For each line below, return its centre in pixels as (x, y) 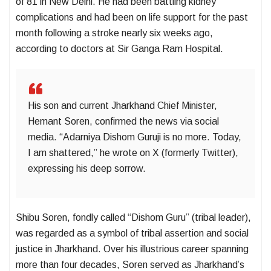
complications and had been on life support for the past (132, 18)
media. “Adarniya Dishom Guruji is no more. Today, (135, 137)
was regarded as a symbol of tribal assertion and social (132, 233)
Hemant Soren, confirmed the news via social (123, 122)
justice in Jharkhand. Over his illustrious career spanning (132, 249)
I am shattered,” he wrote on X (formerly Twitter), (133, 153)
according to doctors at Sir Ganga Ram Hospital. (119, 49)
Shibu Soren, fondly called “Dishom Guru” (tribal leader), (133, 218)
